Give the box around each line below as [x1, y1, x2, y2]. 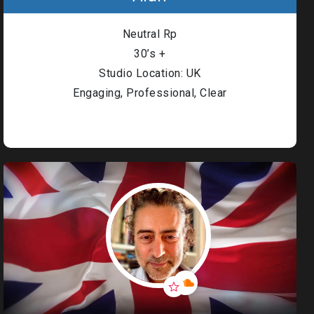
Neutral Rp [122, 27, 177, 41]
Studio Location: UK [99, 67, 201, 80]
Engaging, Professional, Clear [73, 86, 227, 100]
